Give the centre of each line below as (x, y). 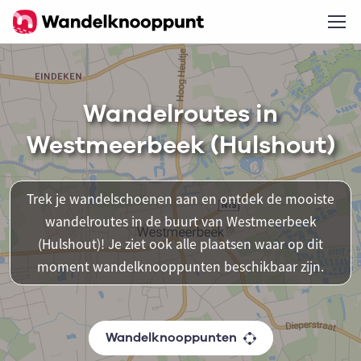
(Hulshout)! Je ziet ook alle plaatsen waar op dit (180, 244)
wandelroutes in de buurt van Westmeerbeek (180, 222)
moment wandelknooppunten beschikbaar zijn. (180, 267)
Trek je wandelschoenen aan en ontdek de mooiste (180, 199)
